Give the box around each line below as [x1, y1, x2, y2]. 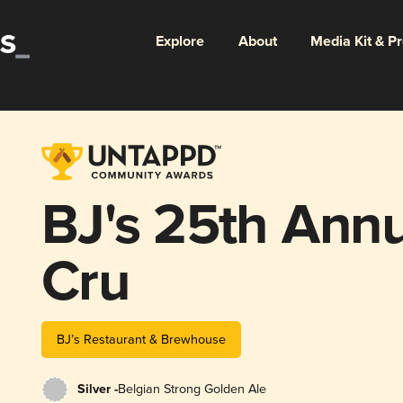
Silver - [76, 381, 118, 398]
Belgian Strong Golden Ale [117, 381, 266, 397]
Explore [155, 31, 204, 51]
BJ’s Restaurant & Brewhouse [56, 331, 226, 347]
